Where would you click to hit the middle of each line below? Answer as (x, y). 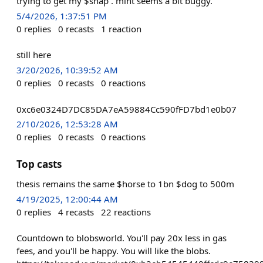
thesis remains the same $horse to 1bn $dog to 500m (125, 183)
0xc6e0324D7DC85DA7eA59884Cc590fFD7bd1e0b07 (127, 109)
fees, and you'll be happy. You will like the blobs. (114, 251)
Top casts (39, 164)
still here (34, 55)
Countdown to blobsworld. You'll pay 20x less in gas (122, 238)
